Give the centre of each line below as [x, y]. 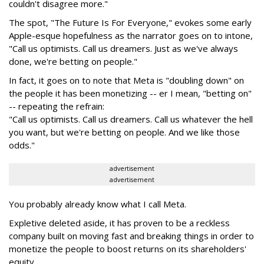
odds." [22, 145]
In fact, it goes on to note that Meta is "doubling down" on [126, 80]
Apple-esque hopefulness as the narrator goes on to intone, [131, 35]
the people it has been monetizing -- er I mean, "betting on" [130, 93]
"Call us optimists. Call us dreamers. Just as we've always [123, 48]
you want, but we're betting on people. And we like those [124, 132]
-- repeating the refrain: [58, 106]
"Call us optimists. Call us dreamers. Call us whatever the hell [131, 119]
